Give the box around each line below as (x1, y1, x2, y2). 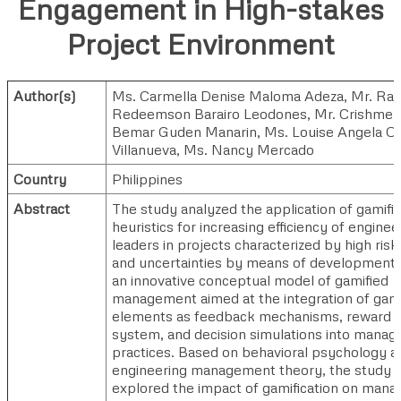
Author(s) (13, 86, 76, 105)
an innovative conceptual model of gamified (112, 270, 388, 289)
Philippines (112, 169, 183, 188)
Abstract (13, 199, 70, 218)
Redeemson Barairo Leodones (112, 104, 307, 123)
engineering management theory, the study (112, 360, 391, 379)
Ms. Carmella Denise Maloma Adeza (112, 86, 344, 105)
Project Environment (66, 26, 335, 62)
